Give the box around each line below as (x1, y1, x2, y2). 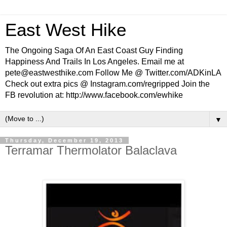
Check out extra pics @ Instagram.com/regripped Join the (5, 80, 210, 88)
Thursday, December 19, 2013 (5, 137, 124, 143)
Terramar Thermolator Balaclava (5, 143, 177, 157)
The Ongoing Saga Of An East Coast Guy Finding (5, 46, 183, 55)
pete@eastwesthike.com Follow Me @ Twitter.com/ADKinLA (5, 68, 221, 77)
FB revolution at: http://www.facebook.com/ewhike (5, 91, 183, 99)
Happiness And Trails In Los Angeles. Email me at (5, 57, 184, 66)
